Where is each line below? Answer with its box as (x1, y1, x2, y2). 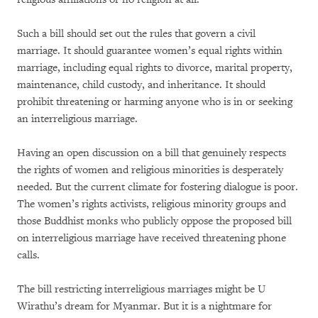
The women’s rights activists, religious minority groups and (17, 197, 286, 211)
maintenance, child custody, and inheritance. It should (17, 77, 265, 92)
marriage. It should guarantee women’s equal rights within (17, 43, 283, 57)
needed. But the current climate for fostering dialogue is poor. (17, 180, 298, 194)
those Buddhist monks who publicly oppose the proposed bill (17, 214, 292, 228)
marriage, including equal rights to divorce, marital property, (17, 60, 292, 75)
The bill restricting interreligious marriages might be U (17, 282, 265, 296)
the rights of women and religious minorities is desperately (17, 163, 283, 177)
